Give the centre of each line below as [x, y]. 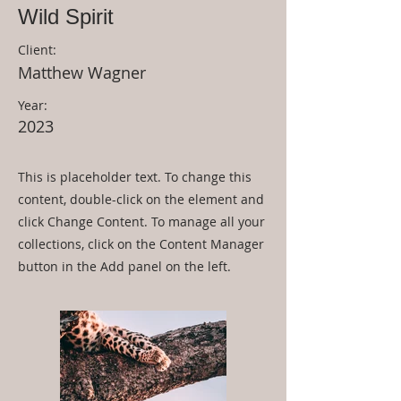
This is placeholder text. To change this [135, 177]
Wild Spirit [66, 17]
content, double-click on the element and [141, 199]
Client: [37, 50]
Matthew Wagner [82, 73]
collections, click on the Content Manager [141, 244]
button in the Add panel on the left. [124, 266]
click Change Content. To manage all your [141, 222]
